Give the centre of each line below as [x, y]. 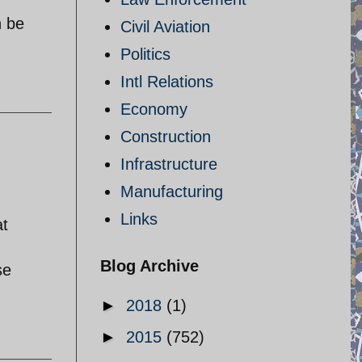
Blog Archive [149, 266]
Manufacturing [172, 192]
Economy [154, 109]
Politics [145, 54]
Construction [166, 137]
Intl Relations [167, 82]
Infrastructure [169, 164]
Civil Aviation [165, 27]
